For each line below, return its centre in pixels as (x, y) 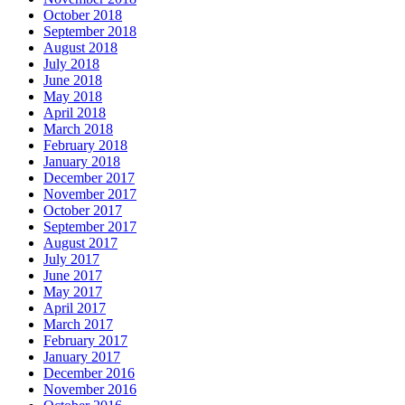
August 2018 (80, 47)
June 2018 (73, 80)
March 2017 (78, 324)
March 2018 (78, 128)
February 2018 (85, 145)
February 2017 (85, 340)
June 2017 (73, 275)
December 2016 (89, 372)
